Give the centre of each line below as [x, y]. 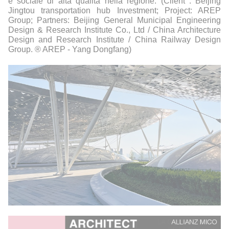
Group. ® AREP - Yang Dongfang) [70, 49]
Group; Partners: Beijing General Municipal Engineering [114, 20]
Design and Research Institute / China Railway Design [114, 39]
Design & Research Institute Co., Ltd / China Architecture [114, 30]
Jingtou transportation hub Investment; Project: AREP [114, 10]
